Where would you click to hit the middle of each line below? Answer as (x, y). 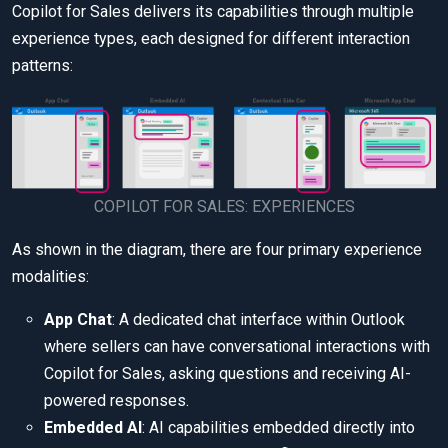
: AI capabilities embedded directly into (278, 428)
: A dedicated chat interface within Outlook (258, 320)
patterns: (42, 66)
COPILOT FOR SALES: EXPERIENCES (224, 207)
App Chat (78, 320)
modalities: (50, 277)
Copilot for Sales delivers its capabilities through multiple (213, 12)
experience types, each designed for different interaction (211, 39)
